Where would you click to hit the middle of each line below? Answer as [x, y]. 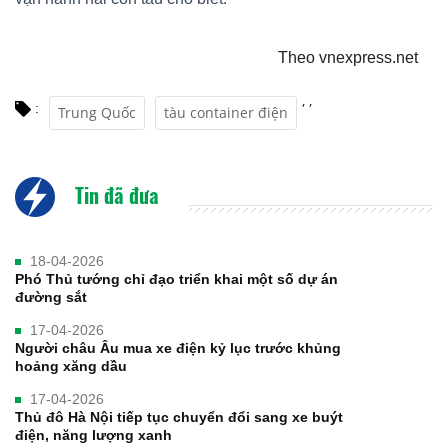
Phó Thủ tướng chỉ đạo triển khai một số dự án [176, 278]
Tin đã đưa [114, 194]
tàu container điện [226, 112]
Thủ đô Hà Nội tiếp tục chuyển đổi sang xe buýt [179, 416]
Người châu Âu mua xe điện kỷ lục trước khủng [178, 347]
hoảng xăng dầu [71, 365]
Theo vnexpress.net [348, 57]
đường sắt [51, 296]
